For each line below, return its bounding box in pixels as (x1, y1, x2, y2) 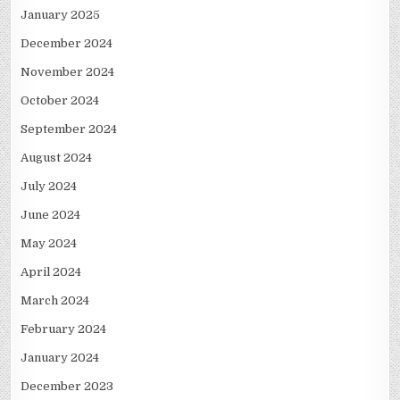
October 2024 (21, 93, 100, 107)
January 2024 (21, 350, 100, 364)
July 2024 (21, 179, 78, 193)
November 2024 (21, 64, 115, 79)
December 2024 (21, 36, 113, 50)
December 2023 (21, 379, 114, 393)
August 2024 (21, 150, 93, 164)
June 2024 (21, 207, 81, 221)
